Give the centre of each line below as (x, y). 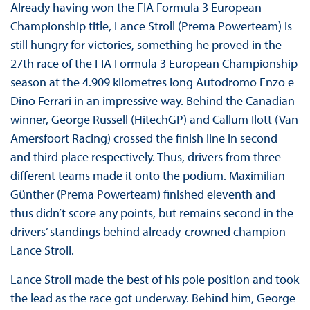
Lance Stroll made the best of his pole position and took (154, 280)
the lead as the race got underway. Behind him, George (153, 298)
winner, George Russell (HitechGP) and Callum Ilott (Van (154, 120)
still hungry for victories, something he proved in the (146, 45)
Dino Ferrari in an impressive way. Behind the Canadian (152, 101)
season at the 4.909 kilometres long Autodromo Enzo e (152, 82)
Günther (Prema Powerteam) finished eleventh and (143, 194)
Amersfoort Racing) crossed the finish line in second (144, 138)
